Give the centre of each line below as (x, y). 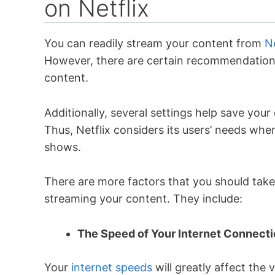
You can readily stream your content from (154, 43)
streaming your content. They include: (143, 199)
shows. (63, 147)
